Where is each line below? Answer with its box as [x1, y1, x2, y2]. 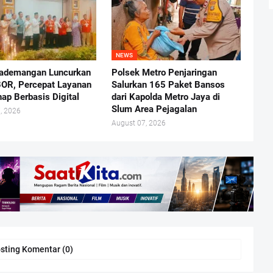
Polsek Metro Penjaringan [111, 66, 217, 78]
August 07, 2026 [111, 118, 166, 127]
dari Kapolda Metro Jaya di [111, 91, 220, 102]
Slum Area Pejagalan [111, 103, 197, 115]
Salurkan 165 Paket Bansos [111, 79, 225, 90]
